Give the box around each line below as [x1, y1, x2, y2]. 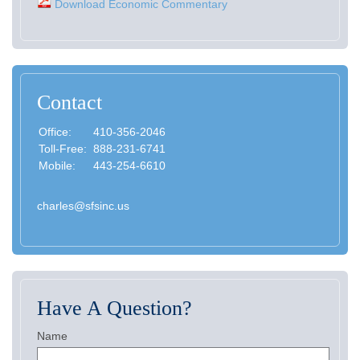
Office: [39, 125, 75, 138]
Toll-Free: [39, 142, 90, 155]
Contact [37, 91, 102, 114]
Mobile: [39, 159, 79, 172]
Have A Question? [37, 297, 192, 320]
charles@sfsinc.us [37, 199, 129, 212]
